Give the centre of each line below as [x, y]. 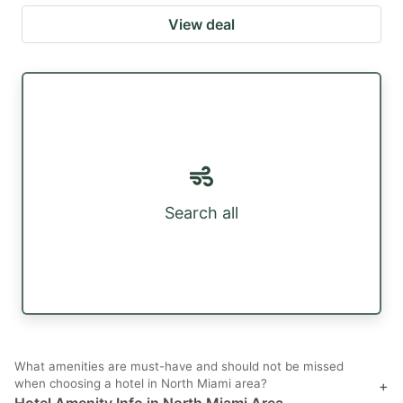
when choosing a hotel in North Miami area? [141, 384]
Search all [201, 213]
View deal [201, 24]
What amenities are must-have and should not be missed [179, 367]
